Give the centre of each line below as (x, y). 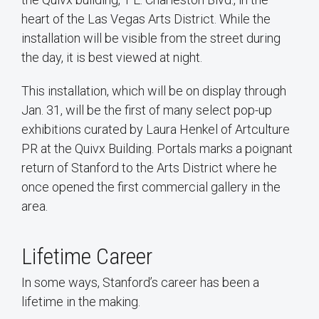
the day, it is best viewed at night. (112, 58)
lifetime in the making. (81, 302)
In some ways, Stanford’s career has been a (140, 283)
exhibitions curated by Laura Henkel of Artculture (156, 130)
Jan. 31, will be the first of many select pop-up (147, 110)
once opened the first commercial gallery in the (151, 187)
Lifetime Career (87, 257)
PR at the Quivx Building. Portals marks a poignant (157, 149)
